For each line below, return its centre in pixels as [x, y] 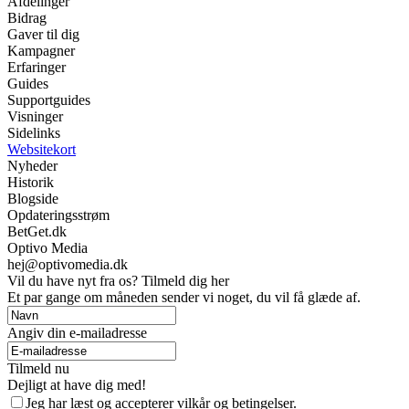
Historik [31, 183]
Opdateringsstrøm [58, 215]
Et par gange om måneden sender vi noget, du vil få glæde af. [184, 298]
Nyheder [32, 166]
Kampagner [41, 51]
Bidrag [27, 18]
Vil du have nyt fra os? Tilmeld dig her [118, 281]
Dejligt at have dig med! [77, 385]
